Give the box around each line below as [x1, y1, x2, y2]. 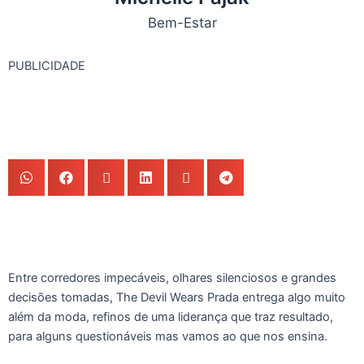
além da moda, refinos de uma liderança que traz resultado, [8, 310, 333, 325]
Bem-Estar [147, 15, 217, 32]
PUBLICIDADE [8, 58, 85, 73]
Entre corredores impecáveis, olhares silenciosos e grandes [8, 271, 336, 286]
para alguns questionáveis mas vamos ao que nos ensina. [8, 329, 327, 344]
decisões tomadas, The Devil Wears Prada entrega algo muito [8, 290, 345, 305]
